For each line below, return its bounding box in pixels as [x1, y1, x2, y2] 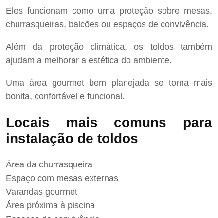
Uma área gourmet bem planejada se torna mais [6, 77, 212, 88]
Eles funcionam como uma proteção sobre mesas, [6, 5, 212, 16]
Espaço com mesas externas [6, 173, 118, 183]
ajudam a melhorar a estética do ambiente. [6, 55, 172, 65]
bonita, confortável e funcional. [6, 91, 125, 101]
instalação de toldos [6, 130, 138, 146]
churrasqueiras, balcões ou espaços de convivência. [6, 19, 209, 29]
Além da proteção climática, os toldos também [6, 41, 212, 52]
